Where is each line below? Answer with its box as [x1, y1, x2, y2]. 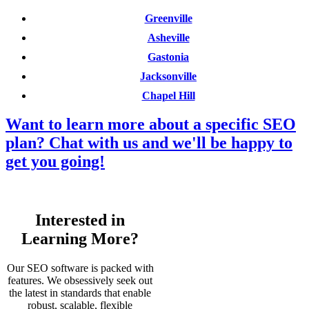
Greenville [144, 12, 192, 24]
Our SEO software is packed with [6, 262, 154, 275]
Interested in [35, 211, 125, 230]
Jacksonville [140, 70, 197, 82]
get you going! [6, 152, 105, 171]
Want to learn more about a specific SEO [6, 115, 296, 134]
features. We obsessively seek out [8, 275, 152, 287]
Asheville [147, 31, 190, 43]
